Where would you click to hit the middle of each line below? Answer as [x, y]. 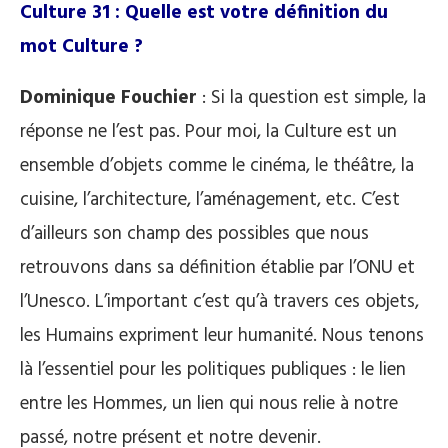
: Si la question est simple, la [311, 97]
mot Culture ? [81, 46]
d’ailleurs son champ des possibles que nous [194, 233]
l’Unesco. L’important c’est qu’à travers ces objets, [219, 301]
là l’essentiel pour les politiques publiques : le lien [213, 369]
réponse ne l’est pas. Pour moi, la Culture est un [208, 131]
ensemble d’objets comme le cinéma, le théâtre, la [217, 165]
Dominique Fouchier [108, 97]
